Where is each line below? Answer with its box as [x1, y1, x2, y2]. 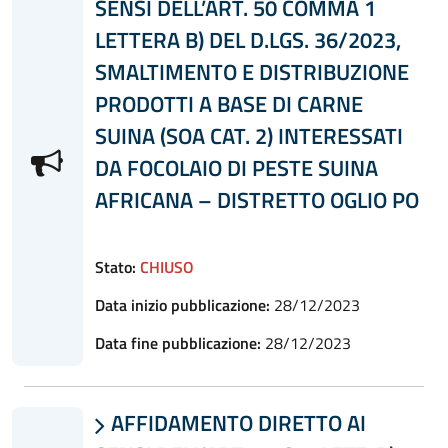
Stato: [94, 254, 136, 279]
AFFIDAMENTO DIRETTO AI [105, 406, 366, 439]
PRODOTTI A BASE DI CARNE [94, 87, 363, 120]
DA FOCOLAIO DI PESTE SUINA [94, 151, 378, 184]
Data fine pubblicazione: [94, 330, 261, 355]
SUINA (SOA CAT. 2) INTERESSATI [94, 119, 403, 152]
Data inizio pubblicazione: [94, 292, 270, 317]
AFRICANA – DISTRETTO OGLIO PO [94, 183, 419, 216]
